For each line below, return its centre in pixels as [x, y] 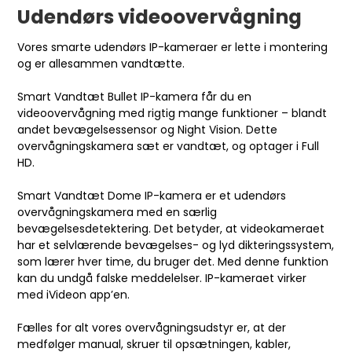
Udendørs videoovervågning [160, 17]
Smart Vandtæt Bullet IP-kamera [108, 97]
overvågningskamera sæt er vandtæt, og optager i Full [169, 146]
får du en [225, 97]
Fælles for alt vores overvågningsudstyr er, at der [152, 328]
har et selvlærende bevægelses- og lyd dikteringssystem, [176, 245]
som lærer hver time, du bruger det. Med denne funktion [173, 262]
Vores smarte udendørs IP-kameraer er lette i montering [173, 47]
